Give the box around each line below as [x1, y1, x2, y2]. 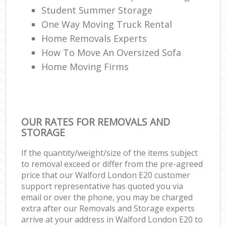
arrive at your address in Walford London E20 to [21, 213, 203, 225]
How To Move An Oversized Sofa [41, 46, 182, 59]
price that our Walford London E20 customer [21, 169, 191, 181]
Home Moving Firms [41, 60, 129, 73]
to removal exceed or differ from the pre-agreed [21, 158, 203, 169]
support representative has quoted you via [21, 180, 184, 192]
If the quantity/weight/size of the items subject [21, 147, 198, 158]
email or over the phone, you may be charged [21, 191, 193, 203]
